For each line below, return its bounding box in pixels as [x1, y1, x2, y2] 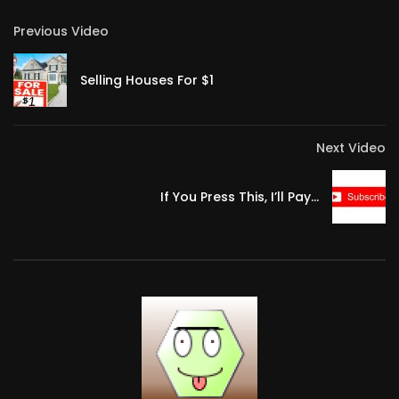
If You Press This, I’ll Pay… [160, 188, 319, 207]
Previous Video [13, 22, 109, 41]
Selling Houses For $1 [80, 71, 214, 90]
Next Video [316, 139, 386, 158]
